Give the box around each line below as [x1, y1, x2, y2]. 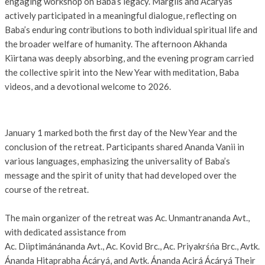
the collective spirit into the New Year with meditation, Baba [5, 67, 239, 78]
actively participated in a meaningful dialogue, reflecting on [5, 10, 237, 21]
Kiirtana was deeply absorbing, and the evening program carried [5, 53, 254, 64]
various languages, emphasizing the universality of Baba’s [5, 156, 230, 167]
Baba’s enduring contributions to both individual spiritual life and [5, 24, 257, 35]
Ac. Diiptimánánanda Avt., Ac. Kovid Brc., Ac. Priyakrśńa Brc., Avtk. [5, 241, 260, 252]
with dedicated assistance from [5, 227, 126, 238]
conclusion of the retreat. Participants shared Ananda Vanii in [5, 141, 244, 153]
